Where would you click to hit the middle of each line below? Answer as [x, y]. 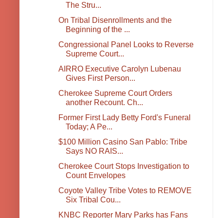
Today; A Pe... [89, 127]
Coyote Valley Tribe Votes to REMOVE [125, 191]
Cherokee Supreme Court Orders [115, 93]
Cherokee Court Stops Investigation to [124, 166]
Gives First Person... [100, 78]
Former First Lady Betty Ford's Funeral [124, 118]
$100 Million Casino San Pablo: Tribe [123, 142]
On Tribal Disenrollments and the [115, 20]
